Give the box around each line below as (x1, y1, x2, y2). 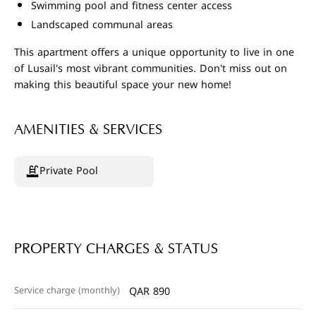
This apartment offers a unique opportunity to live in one (14, 43, 294, 62)
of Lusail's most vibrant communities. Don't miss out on (14, 59, 287, 78)
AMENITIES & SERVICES (14, 122, 162, 138)
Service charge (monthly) (14, 282, 120, 299)
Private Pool (39, 162, 98, 181)
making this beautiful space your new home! (14, 75, 231, 95)
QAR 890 (129, 282, 171, 301)
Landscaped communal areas (31, 16, 173, 35)
